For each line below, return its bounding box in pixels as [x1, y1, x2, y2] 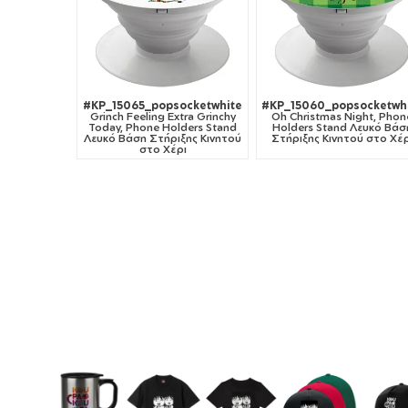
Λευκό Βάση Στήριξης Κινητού [84, 131, 242, 146]
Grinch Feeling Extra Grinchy [89, 109, 236, 124]
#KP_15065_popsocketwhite [83, 98, 243, 113]
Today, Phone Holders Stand [88, 120, 238, 135]
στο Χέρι [138, 142, 187, 157]
